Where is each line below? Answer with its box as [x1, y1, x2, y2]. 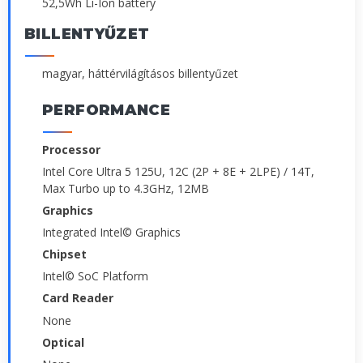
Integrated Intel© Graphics [42, 224, 181, 240]
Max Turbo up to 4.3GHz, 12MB [42, 180, 209, 196]
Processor [42, 141, 100, 157]
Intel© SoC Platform [42, 268, 148, 284]
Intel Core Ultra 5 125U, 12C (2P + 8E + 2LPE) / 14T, [42, 163, 314, 179]
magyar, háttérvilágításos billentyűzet [42, 66, 238, 82]
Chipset [42, 246, 87, 263]
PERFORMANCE [42, 100, 171, 119]
